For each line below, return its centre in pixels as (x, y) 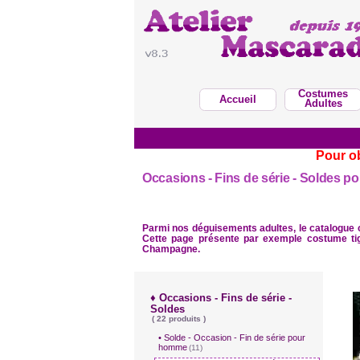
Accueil (238, 99)
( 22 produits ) (179, 319)
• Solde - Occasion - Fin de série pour (232, 337)
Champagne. (171, 249)
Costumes (323, 94)
